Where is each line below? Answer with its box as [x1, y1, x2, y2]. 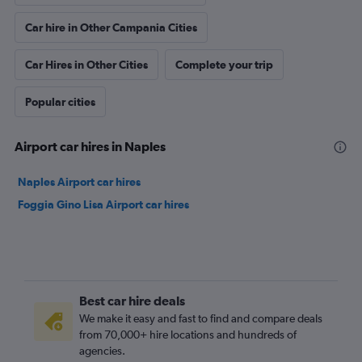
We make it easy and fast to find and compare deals [79, 312, 322, 325]
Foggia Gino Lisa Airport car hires [18, 198, 189, 211]
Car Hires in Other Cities [25, 58, 148, 71]
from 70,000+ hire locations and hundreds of [79, 328, 297, 341]
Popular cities [25, 95, 95, 108]
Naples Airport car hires [18, 175, 141, 188]
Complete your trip [175, 58, 273, 71]
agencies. [79, 344, 125, 357]
